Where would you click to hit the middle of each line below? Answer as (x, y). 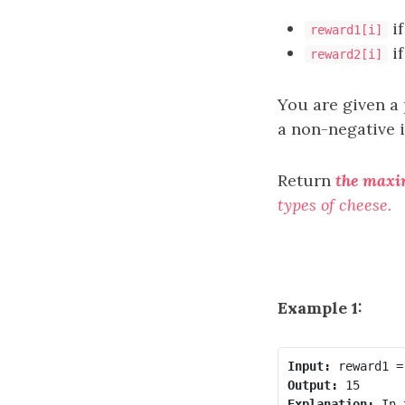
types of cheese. (334, 205)
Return (306, 180)
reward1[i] (346, 30)
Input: (309, 366)
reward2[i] (346, 54)
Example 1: (320, 308)
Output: (312, 385)
